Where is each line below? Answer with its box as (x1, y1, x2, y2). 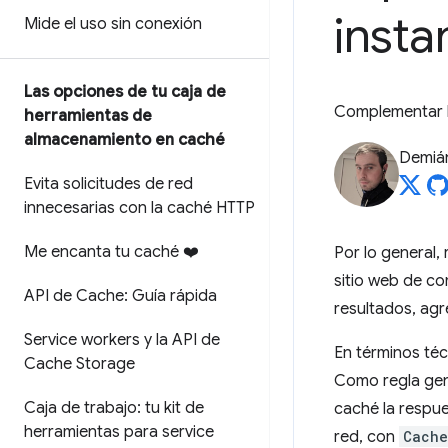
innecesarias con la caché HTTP (24, 198, 255, 218)
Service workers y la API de (24, 330, 220, 350)
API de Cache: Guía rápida (24, 286, 217, 306)
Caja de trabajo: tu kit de (24, 398, 204, 418)
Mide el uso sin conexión (24, 14, 202, 34)
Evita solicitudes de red (24, 174, 193, 194)
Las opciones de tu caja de (24, 82, 226, 102)
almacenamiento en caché (24, 130, 225, 150)
